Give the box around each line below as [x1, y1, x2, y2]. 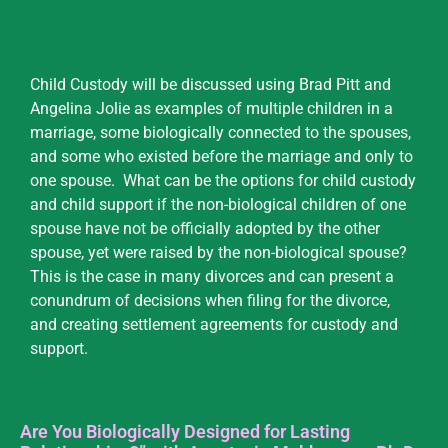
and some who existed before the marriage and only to [30, 147, 413, 167]
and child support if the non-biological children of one [30, 195, 406, 215]
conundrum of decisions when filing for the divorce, [30, 291, 390, 311]
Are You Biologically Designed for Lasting [20, 420, 350, 442]
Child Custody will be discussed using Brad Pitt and [30, 75, 391, 95]
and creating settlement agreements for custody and [30, 315, 398, 335]
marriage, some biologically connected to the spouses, [30, 123, 411, 143]
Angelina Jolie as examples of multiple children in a [30, 99, 393, 119]
